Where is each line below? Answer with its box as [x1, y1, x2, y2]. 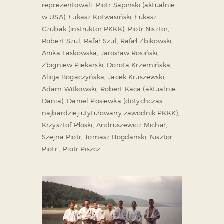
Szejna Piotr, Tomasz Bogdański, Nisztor [42, 133, 173, 141]
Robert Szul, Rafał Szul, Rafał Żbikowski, [42, 37, 173, 45]
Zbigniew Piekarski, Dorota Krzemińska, [42, 61, 172, 69]
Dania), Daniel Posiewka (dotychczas [42, 97, 163, 105]
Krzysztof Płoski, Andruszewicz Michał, [42, 121, 168, 129]
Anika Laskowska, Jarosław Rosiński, [42, 49, 159, 57]
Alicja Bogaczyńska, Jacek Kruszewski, [42, 73, 166, 81]
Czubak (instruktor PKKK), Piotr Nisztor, [42, 25, 170, 33]
